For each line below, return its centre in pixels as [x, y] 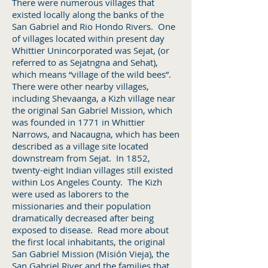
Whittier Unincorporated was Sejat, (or [91, 50]
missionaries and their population [81, 206]
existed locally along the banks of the [88, 14]
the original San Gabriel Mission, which [92, 110]
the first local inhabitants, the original [89, 242]
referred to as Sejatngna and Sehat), [85, 62]
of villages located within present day [88, 38]
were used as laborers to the [70, 194]
